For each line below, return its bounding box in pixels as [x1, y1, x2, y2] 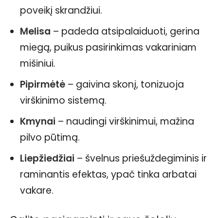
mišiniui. [20, 56, 55, 70]
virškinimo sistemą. [20, 93, 107, 107]
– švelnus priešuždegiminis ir [74, 151, 207, 165]
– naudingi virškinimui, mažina [55, 114, 194, 128]
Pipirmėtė [20, 77, 65, 91]
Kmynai [20, 114, 55, 128]
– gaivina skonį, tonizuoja [65, 77, 184, 91]
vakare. [20, 183, 54, 197]
